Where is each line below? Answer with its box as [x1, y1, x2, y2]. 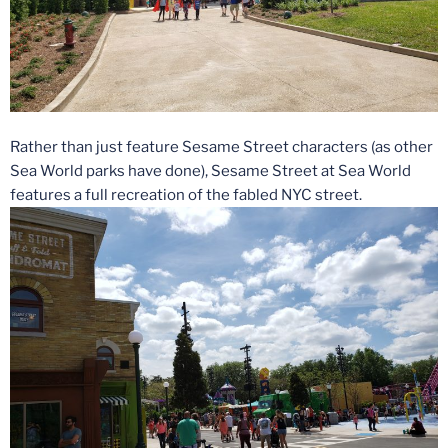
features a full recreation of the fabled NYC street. [10, 185, 362, 204]
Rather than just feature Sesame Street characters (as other [10, 137, 433, 156]
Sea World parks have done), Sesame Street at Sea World [10, 161, 411, 180]
